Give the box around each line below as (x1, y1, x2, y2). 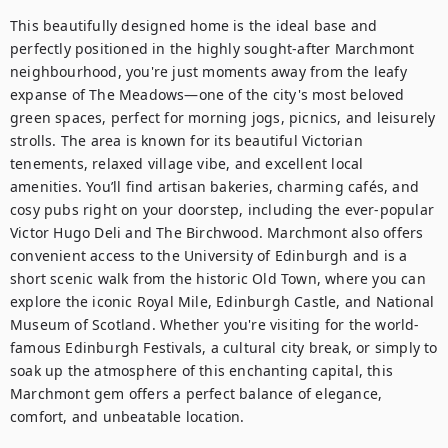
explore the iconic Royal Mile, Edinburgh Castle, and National (10, 292, 435, 311)
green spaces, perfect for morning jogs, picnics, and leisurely (10, 108, 436, 127)
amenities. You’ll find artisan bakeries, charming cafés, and (10, 177, 420, 196)
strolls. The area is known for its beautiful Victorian (10, 131, 363, 150)
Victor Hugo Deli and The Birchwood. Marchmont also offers (10, 223, 424, 242)
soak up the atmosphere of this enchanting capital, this (10, 361, 394, 380)
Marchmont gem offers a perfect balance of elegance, (10, 384, 383, 403)
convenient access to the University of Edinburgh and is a (10, 246, 408, 265)
